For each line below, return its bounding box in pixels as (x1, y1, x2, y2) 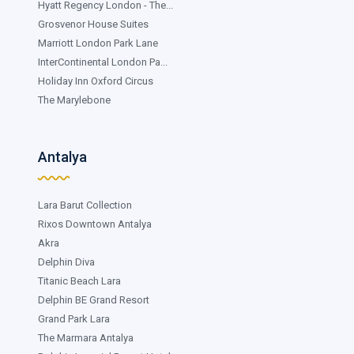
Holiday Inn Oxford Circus (38, 74, 153, 87)
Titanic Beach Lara (38, 274, 121, 287)
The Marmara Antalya (38, 331, 134, 344)
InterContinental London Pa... (38, 55, 168, 68)
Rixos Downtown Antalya (38, 217, 152, 230)
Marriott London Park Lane (38, 36, 158, 49)
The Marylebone (38, 93, 111, 106)
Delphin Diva (38, 255, 95, 268)
